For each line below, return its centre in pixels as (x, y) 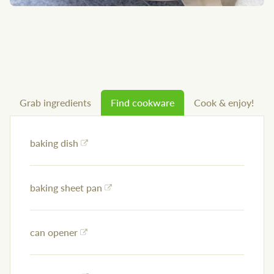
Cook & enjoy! (224, 103)
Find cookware (143, 103)
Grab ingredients (55, 103)
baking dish (54, 143)
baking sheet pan (66, 188)
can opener (54, 232)
